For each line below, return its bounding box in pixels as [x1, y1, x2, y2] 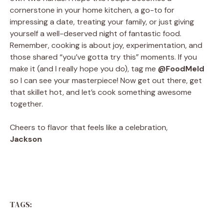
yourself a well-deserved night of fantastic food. [10, 28, 181, 39]
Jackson [10, 134, 42, 145]
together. [10, 99, 43, 109]
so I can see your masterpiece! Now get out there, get [10, 75, 202, 86]
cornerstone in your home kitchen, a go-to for [10, 5, 175, 16]
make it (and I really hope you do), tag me [10, 64, 158, 74]
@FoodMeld [158, 64, 204, 74]
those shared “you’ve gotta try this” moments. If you [10, 52, 197, 63]
